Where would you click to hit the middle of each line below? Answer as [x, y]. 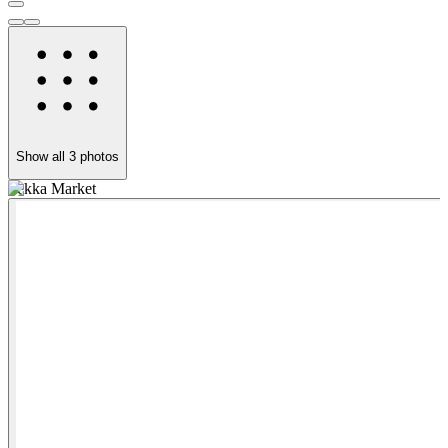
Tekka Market [52, 188]
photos [97, 156]
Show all [42, 156]
